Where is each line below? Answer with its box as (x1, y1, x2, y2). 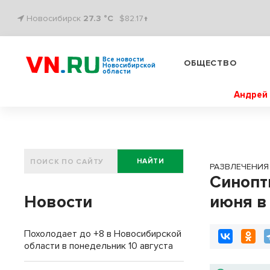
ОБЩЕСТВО (184, 57, 237, 68)
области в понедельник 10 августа (24, 240, 173, 252)
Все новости (102, 55, 144, 63)
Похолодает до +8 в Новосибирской (24, 228, 181, 240)
